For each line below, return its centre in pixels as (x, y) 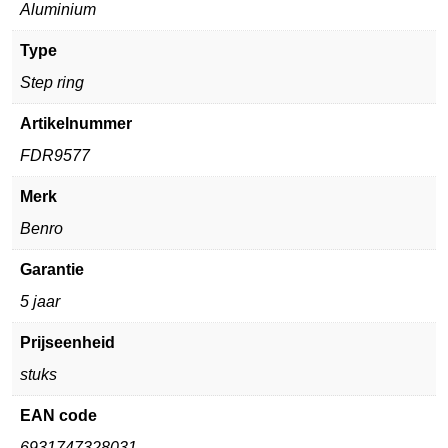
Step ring (52, 82)
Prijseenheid (67, 342)
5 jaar (40, 301)
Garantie (52, 269)
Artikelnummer (76, 123)
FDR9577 (55, 155)
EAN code (58, 415)
